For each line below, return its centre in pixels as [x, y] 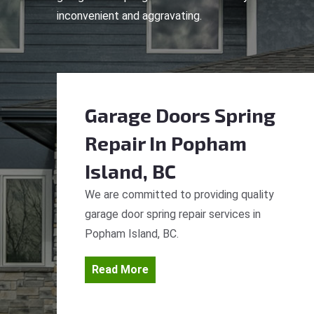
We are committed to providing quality [179, 194]
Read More [120, 269]
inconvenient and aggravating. [129, 16]
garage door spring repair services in [173, 214]
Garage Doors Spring [180, 115]
